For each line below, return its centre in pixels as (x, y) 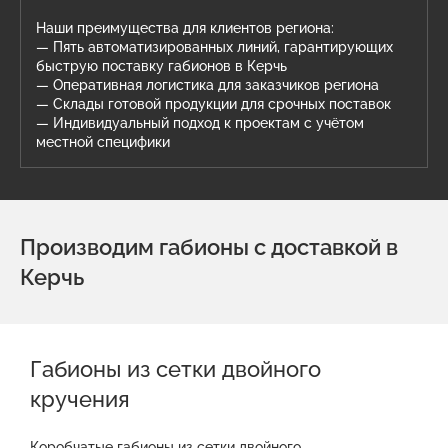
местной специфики (103, 142)
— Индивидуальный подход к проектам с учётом (200, 123)
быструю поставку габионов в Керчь (161, 66)
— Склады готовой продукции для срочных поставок (213, 104)
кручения (80, 399)
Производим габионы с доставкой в (209, 247)
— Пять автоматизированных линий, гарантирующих (214, 47)
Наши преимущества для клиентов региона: (185, 28)
